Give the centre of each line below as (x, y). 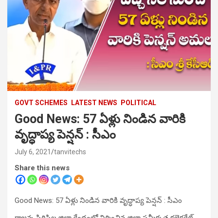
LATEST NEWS (94, 102)
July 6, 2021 (33, 152)
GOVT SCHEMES (41, 102)
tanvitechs (70, 152)
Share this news (42, 168)
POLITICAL (138, 102)
